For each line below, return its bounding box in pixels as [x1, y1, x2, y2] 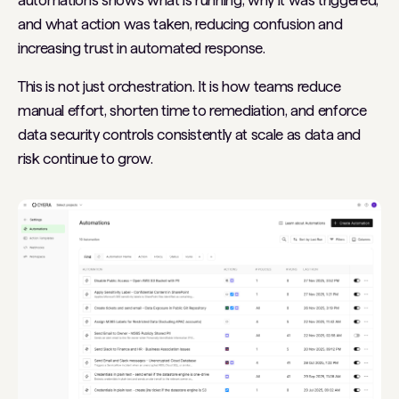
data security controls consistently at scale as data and [18, 126, 361, 144]
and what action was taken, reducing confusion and [18, 15, 343, 34]
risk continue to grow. [18, 150, 153, 168]
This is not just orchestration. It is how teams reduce [18, 77, 341, 96]
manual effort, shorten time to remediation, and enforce [18, 102, 367, 120]
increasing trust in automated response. [18, 39, 265, 58]
